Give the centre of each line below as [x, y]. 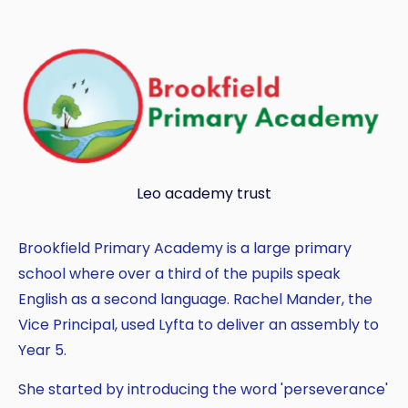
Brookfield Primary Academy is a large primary [185, 248]
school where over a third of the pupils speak [179, 273]
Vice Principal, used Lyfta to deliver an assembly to [199, 324]
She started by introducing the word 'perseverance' [203, 389]
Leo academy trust [204, 193]
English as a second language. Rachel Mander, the [195, 299]
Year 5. [42, 350]
